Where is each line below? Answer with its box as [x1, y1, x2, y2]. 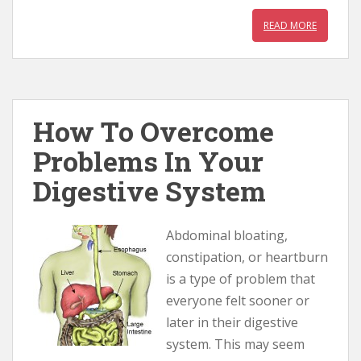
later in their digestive [166, 313, 298, 331]
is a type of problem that [166, 270, 315, 288]
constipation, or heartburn [166, 248, 328, 266]
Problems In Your [33, 143, 263, 179]
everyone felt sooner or [166, 292, 309, 309]
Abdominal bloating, [166, 226, 288, 244]
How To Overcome [33, 113, 274, 149]
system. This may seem [166, 335, 305, 353]
